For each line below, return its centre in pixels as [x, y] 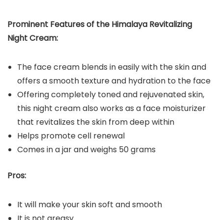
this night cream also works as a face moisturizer [111, 109]
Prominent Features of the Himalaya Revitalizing [100, 25]
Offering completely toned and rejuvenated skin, [111, 95]
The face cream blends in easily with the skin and [112, 67]
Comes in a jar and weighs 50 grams [86, 150]
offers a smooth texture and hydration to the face [114, 81]
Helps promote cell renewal [71, 136]
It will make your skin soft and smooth [90, 205]
